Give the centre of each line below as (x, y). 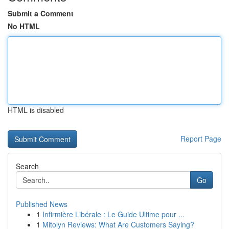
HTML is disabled (36, 110)
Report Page (201, 139)
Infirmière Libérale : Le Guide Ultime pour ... (113, 214)
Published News (42, 204)
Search (27, 166)
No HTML (24, 26)
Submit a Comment (41, 13)
